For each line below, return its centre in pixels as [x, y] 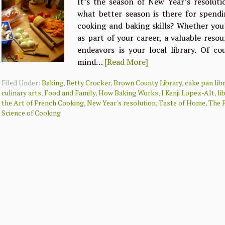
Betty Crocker [89, 83]
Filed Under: [22, 83]
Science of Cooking [31, 113]
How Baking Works [129, 93]
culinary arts [22, 93]
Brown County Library [148, 83]
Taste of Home [182, 103]
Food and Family [70, 93]
